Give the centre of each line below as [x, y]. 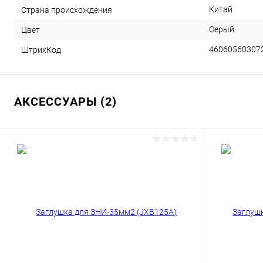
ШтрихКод [41, 50]
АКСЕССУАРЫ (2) [65, 102]
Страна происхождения [67, 10]
